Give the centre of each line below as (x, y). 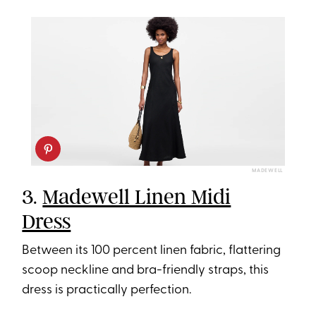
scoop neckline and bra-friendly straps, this (146, 271)
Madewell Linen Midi (137, 197)
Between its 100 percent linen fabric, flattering (152, 251)
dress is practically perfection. (107, 291)
